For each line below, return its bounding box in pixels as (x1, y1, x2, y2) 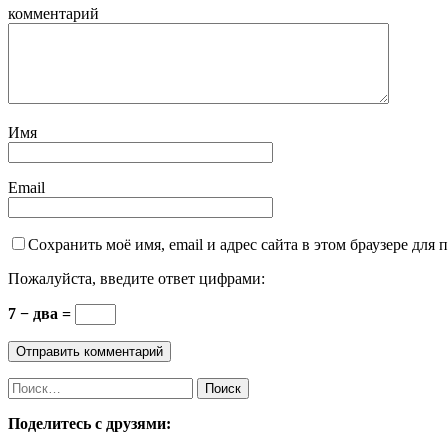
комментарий (8, 5, 99, 22)
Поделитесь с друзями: (8, 415, 171, 432)
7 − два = (8, 305, 75, 322)
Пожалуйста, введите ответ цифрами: (8, 270, 265, 287)
